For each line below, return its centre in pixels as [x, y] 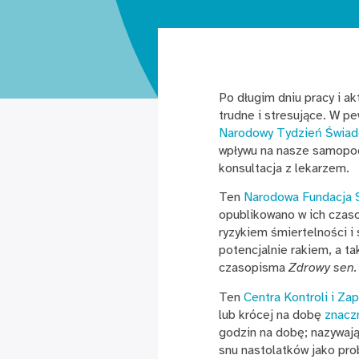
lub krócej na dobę [272, 315]
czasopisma [254, 268]
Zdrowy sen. [323, 268]
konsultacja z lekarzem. [284, 168]
